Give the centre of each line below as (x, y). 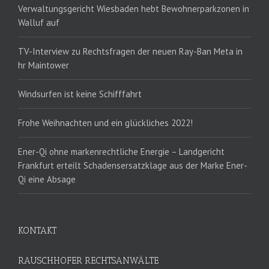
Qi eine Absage (47, 180)
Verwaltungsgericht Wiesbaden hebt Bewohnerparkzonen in (134, 9)
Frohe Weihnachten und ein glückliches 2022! (105, 123)
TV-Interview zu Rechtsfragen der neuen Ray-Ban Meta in (130, 52)
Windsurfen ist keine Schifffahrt (80, 94)
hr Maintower (44, 65)
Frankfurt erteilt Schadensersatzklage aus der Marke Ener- (133, 166)
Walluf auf (39, 23)
